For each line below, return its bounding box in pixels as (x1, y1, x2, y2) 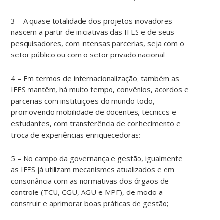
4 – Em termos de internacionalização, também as (11, 73, 180, 83)
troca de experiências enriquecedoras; (11, 129, 141, 139)
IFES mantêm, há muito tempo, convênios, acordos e (11, 84, 189, 94)
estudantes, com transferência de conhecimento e (11, 118, 181, 128)
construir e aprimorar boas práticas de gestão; (11, 198, 169, 208)
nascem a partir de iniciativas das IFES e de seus (11, 27, 175, 37)
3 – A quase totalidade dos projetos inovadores (11, 15, 173, 26)
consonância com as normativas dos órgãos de (11, 175, 169, 186)
